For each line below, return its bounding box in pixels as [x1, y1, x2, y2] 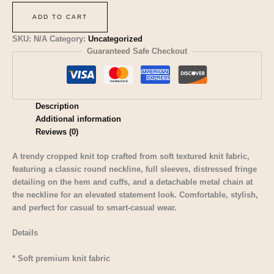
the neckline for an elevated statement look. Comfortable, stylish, [12, 190, 258, 199]
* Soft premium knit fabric [12, 253, 110, 263]
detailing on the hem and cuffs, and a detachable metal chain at [12, 177, 253, 187]
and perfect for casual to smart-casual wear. [12, 202, 177, 212]
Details [12, 228, 38, 238]
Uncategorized [88, 34, 143, 44]
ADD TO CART [32, 13, 87, 21]
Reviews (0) [35, 127, 79, 136]
